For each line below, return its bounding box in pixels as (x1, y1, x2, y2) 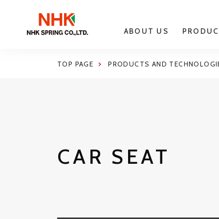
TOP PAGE (57, 60, 94, 68)
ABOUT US (124, 27, 169, 36)
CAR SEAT (57, 144, 171, 169)
